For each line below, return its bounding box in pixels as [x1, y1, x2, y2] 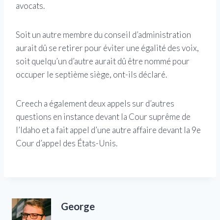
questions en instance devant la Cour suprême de [16, 111, 191, 122]
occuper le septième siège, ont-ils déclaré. [16, 69, 167, 80]
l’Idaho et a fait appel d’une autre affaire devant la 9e [16, 125, 201, 136]
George [61, 200, 95, 212]
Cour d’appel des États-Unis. [16, 138, 117, 149]
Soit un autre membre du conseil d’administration [16, 29, 191, 40]
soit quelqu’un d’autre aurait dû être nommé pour [16, 56, 190, 67]
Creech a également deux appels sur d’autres [16, 98, 174, 109]
